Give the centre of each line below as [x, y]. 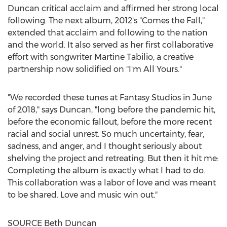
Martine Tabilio [124, 57]
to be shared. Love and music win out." [83, 195]
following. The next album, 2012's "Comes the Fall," [106, 21]
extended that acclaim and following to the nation [108, 33]
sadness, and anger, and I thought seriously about [105, 146]
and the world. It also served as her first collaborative [110, 45]
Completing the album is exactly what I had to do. [106, 171]
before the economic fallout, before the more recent [110, 122]
